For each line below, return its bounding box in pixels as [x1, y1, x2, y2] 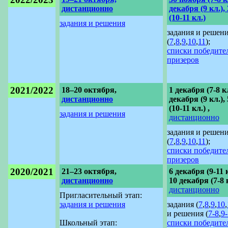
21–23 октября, [61, 166, 117, 176]
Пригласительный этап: [60, 191, 142, 200]
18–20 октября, [61, 85, 117, 94]
